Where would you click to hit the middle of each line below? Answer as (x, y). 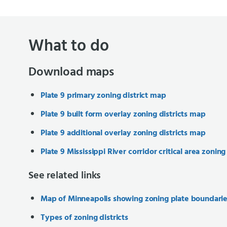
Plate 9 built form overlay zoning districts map (123, 115)
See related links (65, 176)
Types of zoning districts (84, 218)
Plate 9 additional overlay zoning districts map (123, 133)
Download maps (71, 72)
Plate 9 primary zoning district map (103, 96)
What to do (69, 46)
